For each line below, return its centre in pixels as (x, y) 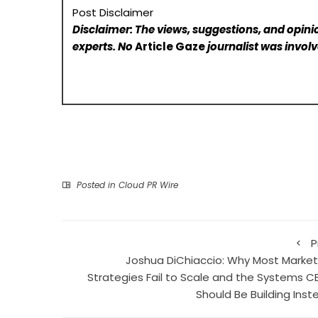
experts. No (104, 46)
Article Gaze (170, 46)
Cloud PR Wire (148, 185)
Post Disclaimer (113, 12)
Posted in (96, 185)
